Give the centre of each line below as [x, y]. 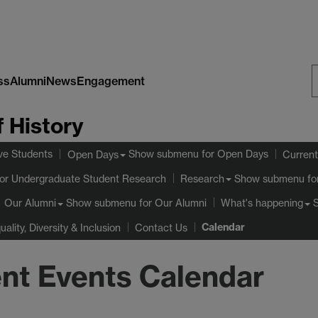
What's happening [262, 203]
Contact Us [161, 227]
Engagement [110, 81]
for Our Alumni [171, 202]
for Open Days [234, 154]
